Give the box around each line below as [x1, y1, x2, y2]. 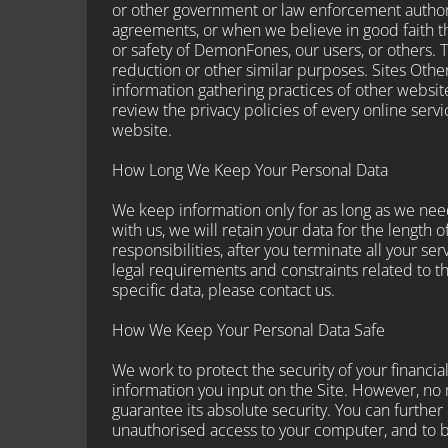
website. [112, 118, 172, 141]
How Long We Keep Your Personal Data [112, 158, 388, 181]
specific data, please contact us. [112, 278, 335, 301]
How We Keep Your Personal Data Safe [112, 318, 385, 341]
